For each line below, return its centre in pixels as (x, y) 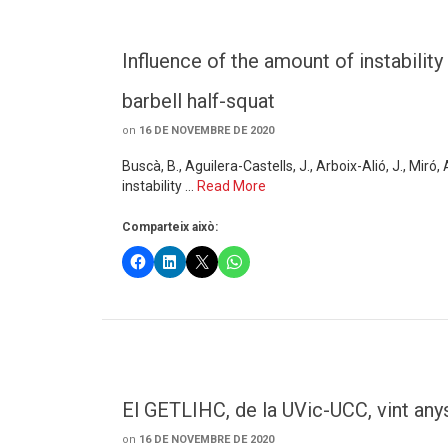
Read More (231, 186)
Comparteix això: (170, 227)
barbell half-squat (198, 101)
